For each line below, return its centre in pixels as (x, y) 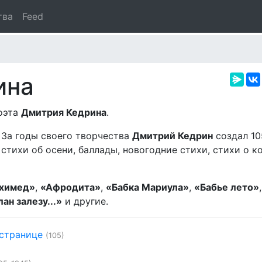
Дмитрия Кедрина (64, 112)
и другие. (85, 201)
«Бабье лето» (227, 187)
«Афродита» (70, 187)
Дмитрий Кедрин (173, 136)
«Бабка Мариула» (147, 187)
